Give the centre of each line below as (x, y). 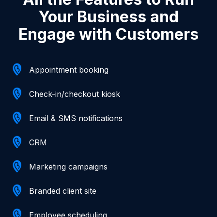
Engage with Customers (108, 34)
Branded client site (63, 191)
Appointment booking (69, 70)
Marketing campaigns (68, 166)
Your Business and (108, 16)
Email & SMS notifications (76, 118)
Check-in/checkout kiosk (75, 94)
